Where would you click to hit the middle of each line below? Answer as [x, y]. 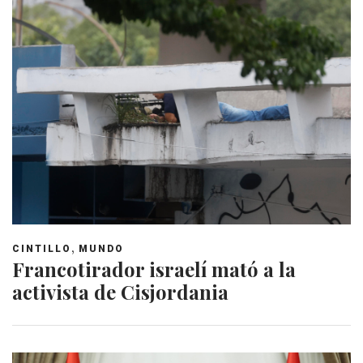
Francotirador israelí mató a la [154, 269]
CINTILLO [42, 248]
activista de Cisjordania [120, 291]
